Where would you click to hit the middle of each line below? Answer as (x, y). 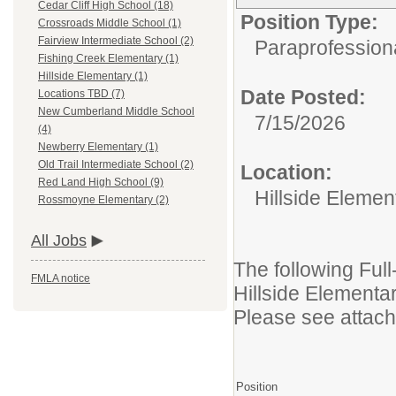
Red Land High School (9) (101, 183)
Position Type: (309, 22)
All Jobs (59, 241)
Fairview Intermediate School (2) (116, 41)
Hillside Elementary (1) (93, 76)
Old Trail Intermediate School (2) (116, 165)
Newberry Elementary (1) (98, 147)
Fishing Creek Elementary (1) (108, 59)
